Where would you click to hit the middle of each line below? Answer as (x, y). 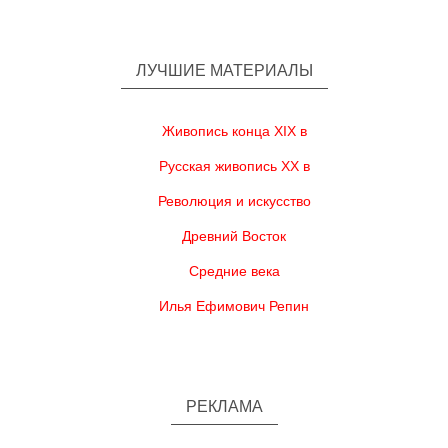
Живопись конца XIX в (234, 131)
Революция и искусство (234, 201)
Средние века (234, 271)
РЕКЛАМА (224, 406)
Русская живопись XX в (234, 166)
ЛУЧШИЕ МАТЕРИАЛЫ (224, 70)
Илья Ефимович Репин (234, 306)
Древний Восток (234, 236)
